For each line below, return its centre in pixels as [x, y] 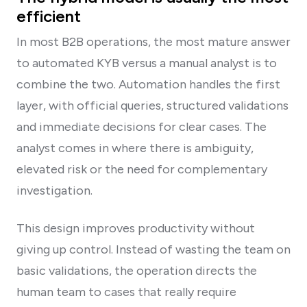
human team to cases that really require [126, 292]
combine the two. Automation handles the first [148, 84]
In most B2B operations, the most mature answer [153, 41]
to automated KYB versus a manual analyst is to [147, 63]
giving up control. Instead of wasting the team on [153, 249]
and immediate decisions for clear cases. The [142, 126]
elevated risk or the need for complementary [142, 169]
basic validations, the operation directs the [137, 270]
